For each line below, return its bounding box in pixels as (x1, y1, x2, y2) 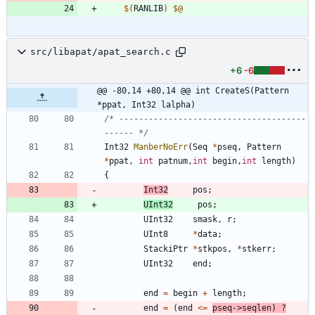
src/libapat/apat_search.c (30, 46, 171, 58)
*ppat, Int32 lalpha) (97, 99, 195, 110)
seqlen (242, 302, 271, 313)
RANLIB (134, 3, 163, 13)
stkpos (198, 243, 227, 254)
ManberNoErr (134, 141, 188, 152)
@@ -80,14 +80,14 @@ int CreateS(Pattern (97, 85, 289, 96)
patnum (158, 155, 188, 166)
